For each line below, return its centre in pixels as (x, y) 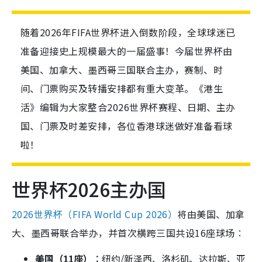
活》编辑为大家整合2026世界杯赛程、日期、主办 (128, 107)
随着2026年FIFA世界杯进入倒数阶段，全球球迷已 (128, 32)
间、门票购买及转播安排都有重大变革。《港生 (122, 89)
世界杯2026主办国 (89, 189)
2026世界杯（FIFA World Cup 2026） (95, 214)
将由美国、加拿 (211, 214)
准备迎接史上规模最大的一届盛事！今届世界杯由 (127, 51)
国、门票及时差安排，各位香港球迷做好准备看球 (127, 126)
